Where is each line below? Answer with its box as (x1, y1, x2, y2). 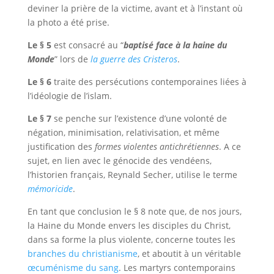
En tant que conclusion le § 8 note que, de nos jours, (27, 206, 242, 217)
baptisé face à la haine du (123, 39, 227, 51)
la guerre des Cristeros (90, 53, 177, 65)
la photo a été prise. (27, 17, 109, 28)
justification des (27, 141, 95, 152)
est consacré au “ (51, 39, 124, 51)
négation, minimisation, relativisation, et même (27, 127, 220, 138)
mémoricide (27, 183, 73, 194)
